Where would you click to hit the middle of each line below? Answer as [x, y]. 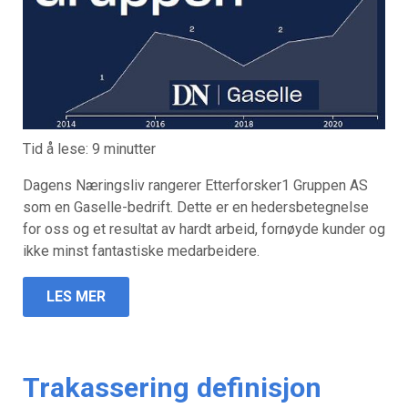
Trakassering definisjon [172, 388]
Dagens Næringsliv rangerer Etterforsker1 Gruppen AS [195, 186]
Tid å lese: [57, 149]
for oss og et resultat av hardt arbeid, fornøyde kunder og [204, 229]
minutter [130, 149]
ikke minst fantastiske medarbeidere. [141, 251]
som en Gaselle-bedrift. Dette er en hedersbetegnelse [196, 208]
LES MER [76, 297]
